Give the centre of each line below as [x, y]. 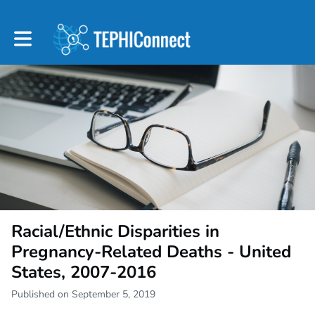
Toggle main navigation [64, 34]
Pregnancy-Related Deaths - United [151, 252]
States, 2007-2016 [84, 272]
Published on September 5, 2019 [83, 295]
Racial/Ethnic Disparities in [115, 232]
